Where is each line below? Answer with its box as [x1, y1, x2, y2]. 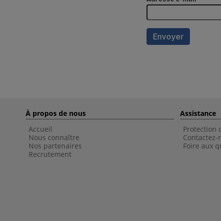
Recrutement [29, 149, 72, 159]
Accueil [29, 124, 52, 134]
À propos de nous [26, 109, 86, 118]
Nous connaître [29, 133, 79, 142]
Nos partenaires [29, 141, 82, 150]
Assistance [180, 109, 216, 118]
